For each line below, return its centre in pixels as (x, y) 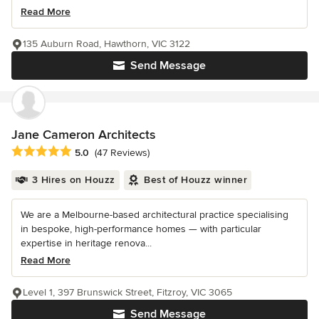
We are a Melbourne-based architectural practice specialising (155, 214)
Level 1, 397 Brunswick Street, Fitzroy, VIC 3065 (127, 292)
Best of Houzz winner (195, 179)
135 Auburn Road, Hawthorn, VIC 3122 (106, 44)
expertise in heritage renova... (86, 243)
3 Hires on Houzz (73, 179)
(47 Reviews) (122, 152)
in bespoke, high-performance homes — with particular (141, 229)
